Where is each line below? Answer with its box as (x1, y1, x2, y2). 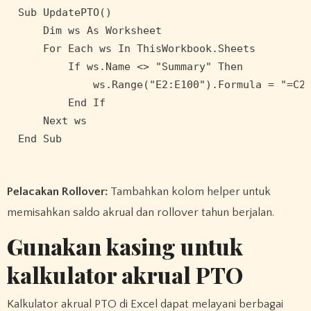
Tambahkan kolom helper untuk (108, 185, 271, 199)
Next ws (17, 115, 87, 128)
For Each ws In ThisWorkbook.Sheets (17, 42, 255, 56)
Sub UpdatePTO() (17, 6, 112, 19)
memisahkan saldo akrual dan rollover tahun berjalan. (6, 206, 274, 219)
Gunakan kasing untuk (6, 231, 243, 262)
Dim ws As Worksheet (17, 24, 162, 37)
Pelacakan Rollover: (6, 185, 108, 199)
